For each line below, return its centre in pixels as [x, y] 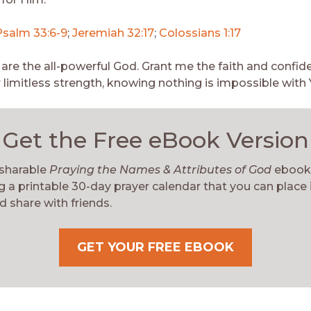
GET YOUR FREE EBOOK [155, 247]
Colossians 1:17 [200, 33]
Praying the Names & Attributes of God [160, 169]
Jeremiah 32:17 [113, 33]
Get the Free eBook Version [155, 140]
